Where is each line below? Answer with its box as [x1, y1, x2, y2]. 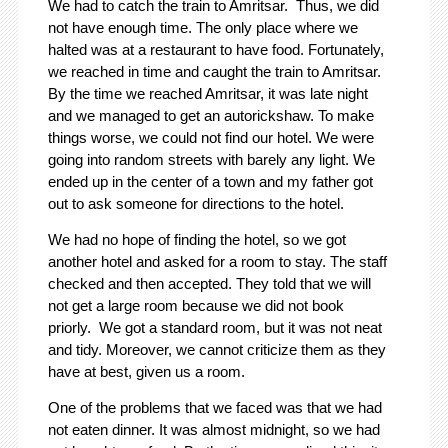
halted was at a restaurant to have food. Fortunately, [47, 41, 384, 59]
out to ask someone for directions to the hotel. [47, 195, 344, 213]
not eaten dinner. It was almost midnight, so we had [47, 421, 380, 439]
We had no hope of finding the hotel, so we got [47, 231, 346, 249]
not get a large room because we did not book [47, 297, 344, 315]
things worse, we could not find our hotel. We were [47, 129, 374, 147]
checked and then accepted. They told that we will [47, 275, 371, 293]
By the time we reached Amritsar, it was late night [47, 85, 368, 103]
